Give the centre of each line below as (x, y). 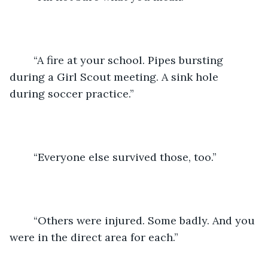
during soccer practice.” (73, 93)
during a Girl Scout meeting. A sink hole (115, 77)
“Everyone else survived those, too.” (127, 157)
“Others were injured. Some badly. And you (28, 220)
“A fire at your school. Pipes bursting (28, 60)
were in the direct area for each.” (94, 237)
